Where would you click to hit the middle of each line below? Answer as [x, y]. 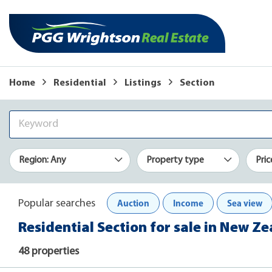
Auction [133, 203]
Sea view [245, 203]
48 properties [49, 252]
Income [188, 203]
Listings [143, 83]
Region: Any [42, 160]
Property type [175, 160]
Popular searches [57, 204]
